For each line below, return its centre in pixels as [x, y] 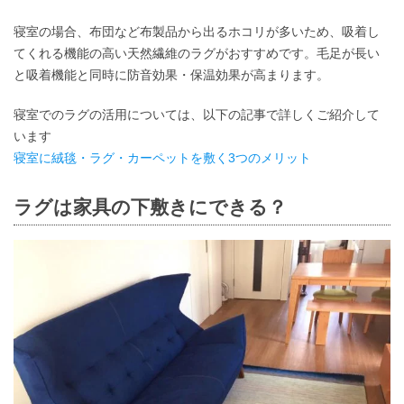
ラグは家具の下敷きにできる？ [150, 207]
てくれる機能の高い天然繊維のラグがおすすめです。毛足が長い [197, 54]
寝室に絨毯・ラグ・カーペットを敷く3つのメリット [162, 158]
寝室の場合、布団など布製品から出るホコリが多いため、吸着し [197, 32]
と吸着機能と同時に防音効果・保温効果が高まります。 [171, 75]
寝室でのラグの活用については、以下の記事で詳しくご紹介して [197, 115]
